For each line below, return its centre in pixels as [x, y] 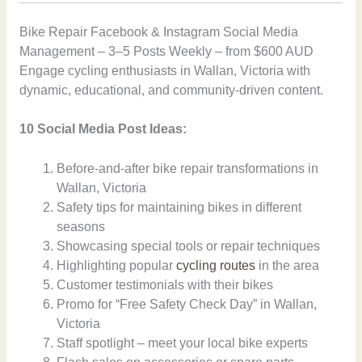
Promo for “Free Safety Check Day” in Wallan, [187, 305]
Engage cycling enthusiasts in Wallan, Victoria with [164, 70]
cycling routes [216, 266]
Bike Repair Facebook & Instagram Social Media [158, 32]
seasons [81, 227]
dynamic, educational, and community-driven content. [171, 90]
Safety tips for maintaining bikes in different [179, 208]
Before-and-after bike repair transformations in [188, 169]
